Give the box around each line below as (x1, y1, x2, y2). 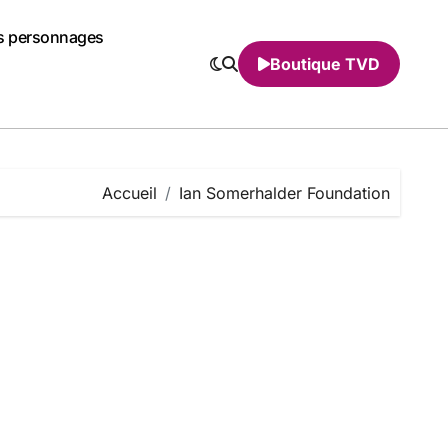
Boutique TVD (270, 54, 380, 74)
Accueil (102, 182, 157, 203)
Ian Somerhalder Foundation (179, 182, 390, 203)
